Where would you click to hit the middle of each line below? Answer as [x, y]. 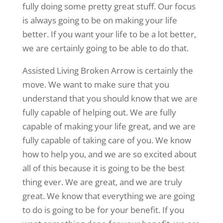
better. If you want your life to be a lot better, [109, 34]
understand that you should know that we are [110, 99]
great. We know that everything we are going [108, 196]
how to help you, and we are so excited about [109, 154]
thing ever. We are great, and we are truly [102, 182]
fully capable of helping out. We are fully [99, 112]
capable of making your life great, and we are [109, 126]
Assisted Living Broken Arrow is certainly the [108, 71]
